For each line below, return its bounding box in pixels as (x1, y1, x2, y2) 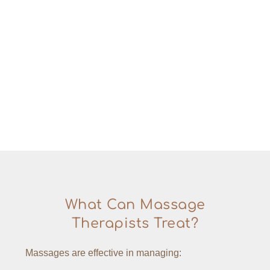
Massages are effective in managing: (25, 247, 184, 258)
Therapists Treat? (71, 215, 199, 231)
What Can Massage (64, 196, 206, 212)
